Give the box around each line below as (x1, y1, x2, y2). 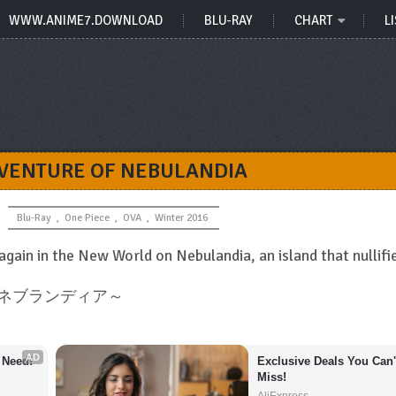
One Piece (64, 211, 110, 225)
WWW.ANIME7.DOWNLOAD (9, 12, 163, 28)
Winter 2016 (154, 211, 208, 225)
